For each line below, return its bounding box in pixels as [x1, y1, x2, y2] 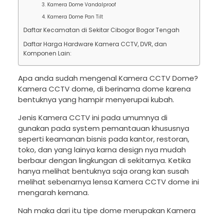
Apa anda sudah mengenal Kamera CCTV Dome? [18, 73, 198, 84]
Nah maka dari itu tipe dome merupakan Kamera [18, 205, 196, 216]
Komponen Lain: [23, 49, 72, 58]
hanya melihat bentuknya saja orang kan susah [18, 166, 189, 177]
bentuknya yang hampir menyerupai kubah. [18, 94, 174, 105]
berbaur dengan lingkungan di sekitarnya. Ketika [18, 155, 191, 166]
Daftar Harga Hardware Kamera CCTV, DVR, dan [23, 40, 167, 49]
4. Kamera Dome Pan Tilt [42, 14, 104, 20]
